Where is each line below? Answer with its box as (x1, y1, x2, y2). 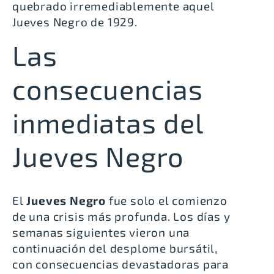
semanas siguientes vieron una (12, 225, 190, 240)
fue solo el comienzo (106, 193, 228, 208)
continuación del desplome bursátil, (12, 241, 218, 256)
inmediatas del (12, 106, 203, 139)
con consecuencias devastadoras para (12, 257, 229, 272)
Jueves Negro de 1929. (12, 15, 138, 29)
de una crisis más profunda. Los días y (12, 209, 231, 224)
